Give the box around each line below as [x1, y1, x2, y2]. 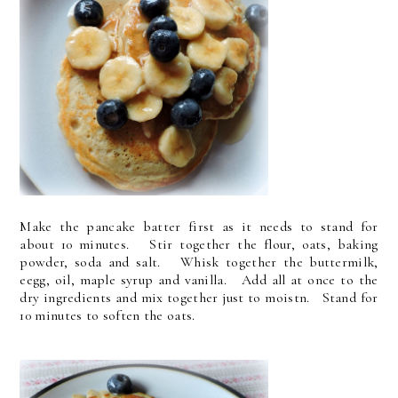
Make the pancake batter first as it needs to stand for [20, 217, 378, 235]
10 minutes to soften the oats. [20, 306, 195, 324]
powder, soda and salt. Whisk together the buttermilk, [20, 252, 378, 271]
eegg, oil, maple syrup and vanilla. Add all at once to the [20, 270, 378, 289]
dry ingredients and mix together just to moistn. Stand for [20, 288, 378, 306]
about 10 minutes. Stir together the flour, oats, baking [20, 235, 378, 253]
